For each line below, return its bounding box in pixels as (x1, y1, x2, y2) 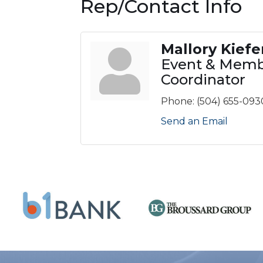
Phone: (161, 96, 194, 107)
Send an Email (161, 116, 228, 127)
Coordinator (161, 71, 245, 88)
